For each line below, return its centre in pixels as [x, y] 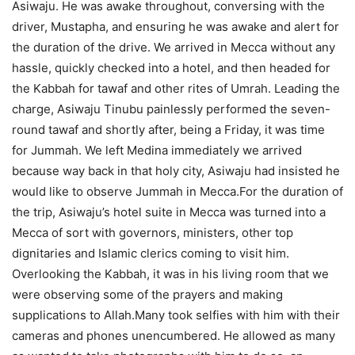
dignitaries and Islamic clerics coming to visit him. [151, 254]
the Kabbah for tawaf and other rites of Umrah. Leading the [176, 89]
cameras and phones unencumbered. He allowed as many [174, 336]
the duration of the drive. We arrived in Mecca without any [174, 48]
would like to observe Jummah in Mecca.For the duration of [177, 192]
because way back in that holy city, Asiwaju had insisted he [176, 171]
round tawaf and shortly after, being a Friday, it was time [168, 130]
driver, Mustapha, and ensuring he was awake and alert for [176, 27]
